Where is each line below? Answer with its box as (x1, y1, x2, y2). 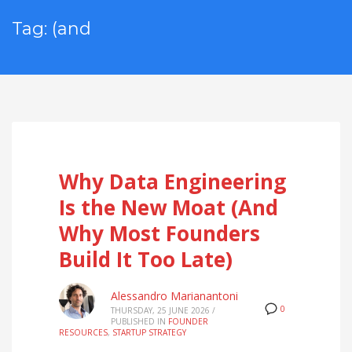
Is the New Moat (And (59, 193, 278, 222)
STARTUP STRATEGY (112, 327, 186, 338)
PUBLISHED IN (111, 316, 166, 327)
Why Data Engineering (59, 167, 286, 196)
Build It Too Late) (59, 245, 233, 273)
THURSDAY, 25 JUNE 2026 (111, 305, 210, 316)
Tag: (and (12, 18, 91, 39)
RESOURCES (59, 327, 108, 338)
